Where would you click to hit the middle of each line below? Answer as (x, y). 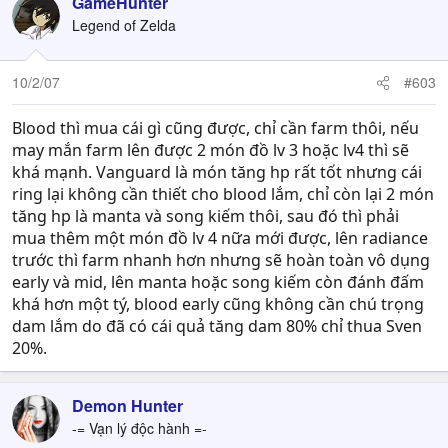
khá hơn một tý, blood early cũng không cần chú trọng (218, 304)
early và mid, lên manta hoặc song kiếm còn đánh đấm (218, 282)
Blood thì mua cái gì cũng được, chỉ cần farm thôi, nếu (215, 128)
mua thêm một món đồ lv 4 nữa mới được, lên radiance (220, 238)
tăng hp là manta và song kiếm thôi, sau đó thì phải (205, 216)
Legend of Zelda (124, 25)
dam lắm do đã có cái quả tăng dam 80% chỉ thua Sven (217, 326)
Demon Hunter (127, 405)
